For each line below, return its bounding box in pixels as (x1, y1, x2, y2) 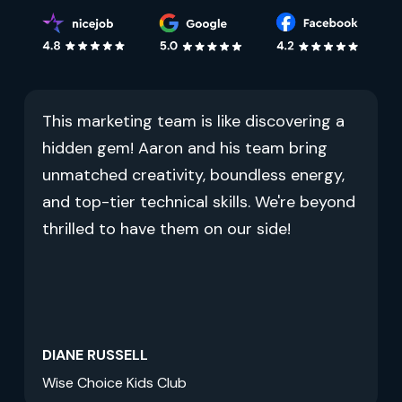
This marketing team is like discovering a (41, 110, 345, 133)
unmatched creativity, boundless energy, (41, 164, 345, 187)
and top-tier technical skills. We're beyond (41, 191, 355, 214)
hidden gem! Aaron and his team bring (41, 137, 328, 160)
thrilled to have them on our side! (41, 218, 291, 240)
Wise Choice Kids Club (41, 373, 187, 393)
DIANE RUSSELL (41, 345, 148, 365)
